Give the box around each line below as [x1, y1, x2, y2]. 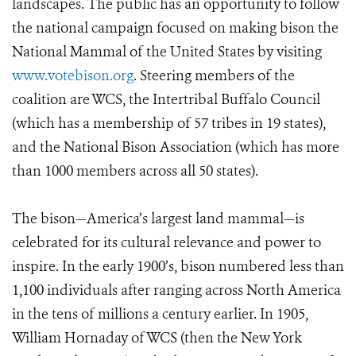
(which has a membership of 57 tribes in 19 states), [12, 114, 326, 133]
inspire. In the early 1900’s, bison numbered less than [12, 257, 344, 276]
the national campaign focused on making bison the [12, 18, 339, 37]
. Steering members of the [133, 66, 295, 85]
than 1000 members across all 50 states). [12, 161, 258, 180]
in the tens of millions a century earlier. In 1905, [12, 304, 308, 323]
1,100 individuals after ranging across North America [12, 281, 341, 300]
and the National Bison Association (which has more [12, 137, 339, 157]
